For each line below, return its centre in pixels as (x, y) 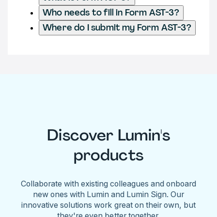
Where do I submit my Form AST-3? (117, 27)
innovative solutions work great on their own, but (108, 205)
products (108, 155)
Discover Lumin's (108, 135)
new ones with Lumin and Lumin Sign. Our (108, 194)
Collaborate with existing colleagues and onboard (108, 183)
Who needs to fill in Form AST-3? (111, 12)
